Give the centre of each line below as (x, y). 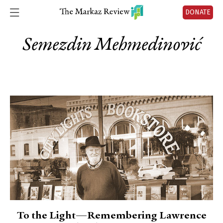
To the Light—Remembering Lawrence (111, 216)
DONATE (198, 12)
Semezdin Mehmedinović (111, 45)
